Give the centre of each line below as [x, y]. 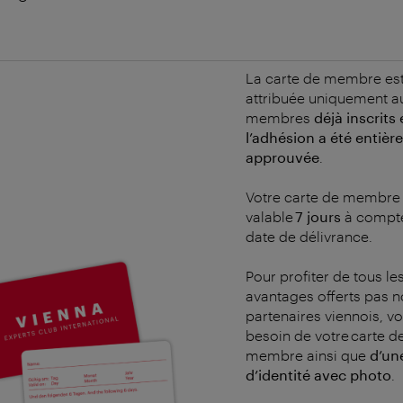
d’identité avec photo [318, 374]
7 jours [318, 216]
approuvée [282, 157]
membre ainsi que [308, 354]
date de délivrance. [309, 236]
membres [280, 117]
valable [270, 216]
